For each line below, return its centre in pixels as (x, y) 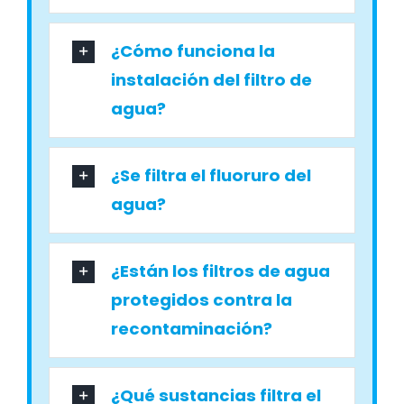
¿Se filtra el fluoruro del (211, 175)
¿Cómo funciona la (193, 50)
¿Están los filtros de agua (221, 271)
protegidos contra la (202, 299)
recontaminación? (192, 328)
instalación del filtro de (212, 79)
